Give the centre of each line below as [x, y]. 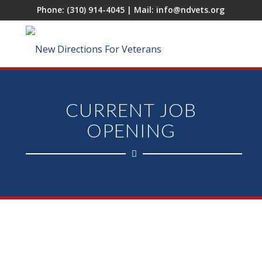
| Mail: [141, 10]
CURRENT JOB [131, 110]
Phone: [52, 10]
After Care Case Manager [121, 249]
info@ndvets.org [191, 10]
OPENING [131, 130]
